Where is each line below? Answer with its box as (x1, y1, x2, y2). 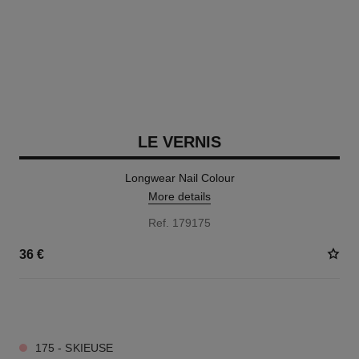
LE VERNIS (138, 133, 221, 151)
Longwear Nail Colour (124, 171, 235, 184)
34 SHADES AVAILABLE (18, 302, 130, 313)
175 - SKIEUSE (34, 341, 114, 354)
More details (148, 190, 211, 203)
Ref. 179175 (148, 216, 211, 229)
